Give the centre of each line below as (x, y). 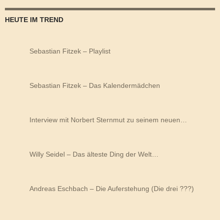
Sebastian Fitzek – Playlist (70, 51)
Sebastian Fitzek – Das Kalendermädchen (95, 85)
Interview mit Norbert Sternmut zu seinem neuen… (108, 120)
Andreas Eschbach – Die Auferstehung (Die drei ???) (112, 188)
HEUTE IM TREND (34, 19)
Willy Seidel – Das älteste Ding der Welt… (94, 154)
